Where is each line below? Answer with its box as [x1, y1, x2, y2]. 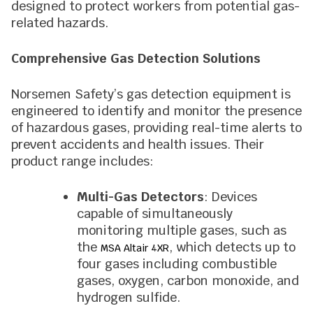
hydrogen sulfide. [77, 289, 180, 305]
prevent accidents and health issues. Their [11, 136, 264, 152]
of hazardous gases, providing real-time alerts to [11, 119, 302, 136]
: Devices [204, 189, 257, 205]
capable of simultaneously [77, 205, 233, 221]
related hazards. [11, 15, 108, 31]
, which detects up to [169, 239, 296, 255]
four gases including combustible [77, 256, 277, 272]
